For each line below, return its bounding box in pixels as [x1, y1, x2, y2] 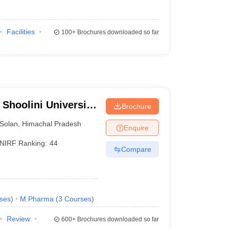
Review [6, 215, 30, 223]
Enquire [123, 123, 149, 132]
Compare [121, 145, 151, 153]
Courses [64, 195, 91, 203]
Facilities [6, 28, 35, 36]
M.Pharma [19, 195, 54, 203]
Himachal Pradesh [22, 119, 82, 128]
